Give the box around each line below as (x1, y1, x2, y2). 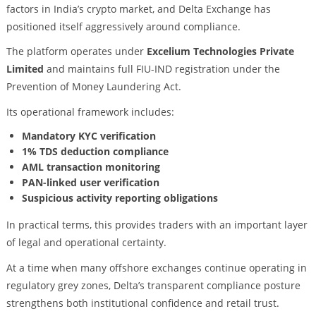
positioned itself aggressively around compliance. (6, 19, 241, 33)
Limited (6, 62, 44, 76)
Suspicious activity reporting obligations (21, 191, 218, 205)
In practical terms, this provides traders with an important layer (6, 218, 308, 232)
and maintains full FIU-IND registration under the (43, 62, 280, 76)
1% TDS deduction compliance (21, 145, 169, 159)
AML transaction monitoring (21, 160, 160, 174)
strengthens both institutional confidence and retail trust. (6, 296, 279, 310)
